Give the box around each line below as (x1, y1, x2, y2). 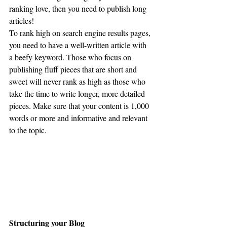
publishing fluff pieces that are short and (9, 63, 139, 74)
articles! (9, 15, 36, 26)
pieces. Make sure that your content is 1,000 (9, 100, 151, 111)
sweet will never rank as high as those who (9, 75, 147, 87)
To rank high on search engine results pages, (9, 27, 153, 38)
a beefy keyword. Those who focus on (9, 51, 133, 62)
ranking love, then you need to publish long (9, 3, 148, 14)
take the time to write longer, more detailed (9, 88, 147, 99)
